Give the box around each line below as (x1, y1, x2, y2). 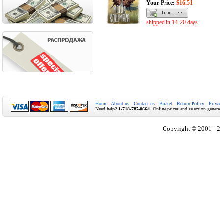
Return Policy (177, 101, 204, 106)
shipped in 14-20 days (146, 19, 198, 26)
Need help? (95, 106, 118, 111)
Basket (159, 101, 172, 106)
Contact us (134, 101, 155, 106)
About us (111, 101, 129, 106)
